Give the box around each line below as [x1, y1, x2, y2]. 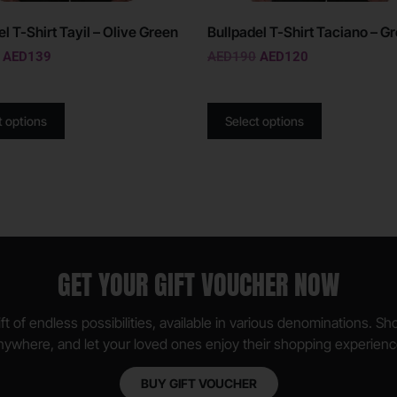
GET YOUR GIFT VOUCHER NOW [58, 264, 339, 305]
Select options [225, 113, 304, 128]
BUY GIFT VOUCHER [140, 375, 257, 391]
